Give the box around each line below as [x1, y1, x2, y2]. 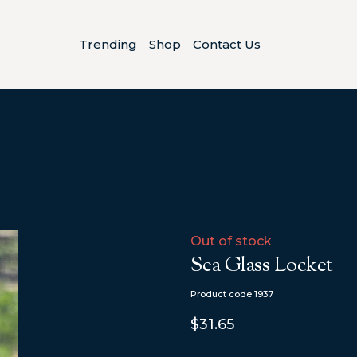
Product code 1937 [190, 288, 273, 300]
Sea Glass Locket [190, 250, 333, 280]
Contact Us [192, 37, 261, 53]
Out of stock [190, 233, 272, 249]
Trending [78, 37, 137, 53]
